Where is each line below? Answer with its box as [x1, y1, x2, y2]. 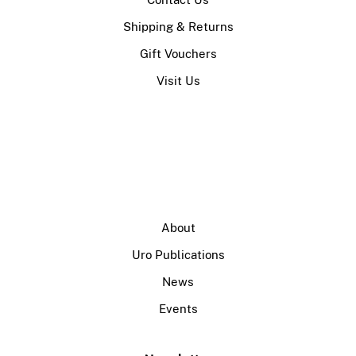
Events [158, 302, 198, 316]
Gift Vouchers [139, 47, 217, 61]
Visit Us [156, 74, 200, 88]
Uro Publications [131, 248, 225, 262]
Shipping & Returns [122, 20, 234, 34]
